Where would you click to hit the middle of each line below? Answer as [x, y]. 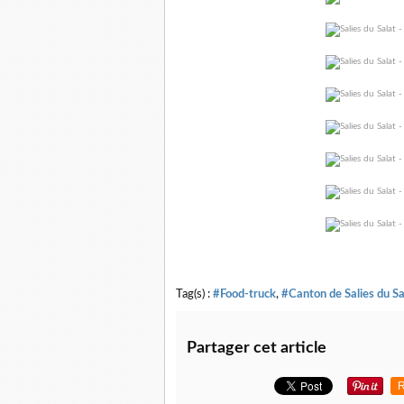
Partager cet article [257, 348]
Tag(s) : [194, 294]
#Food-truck [244, 294]
